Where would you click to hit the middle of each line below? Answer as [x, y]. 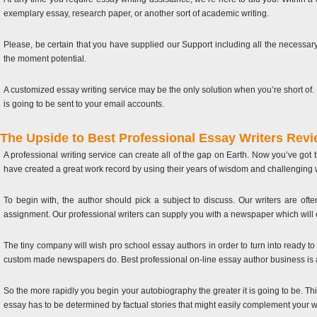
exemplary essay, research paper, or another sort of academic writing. [136, 13]
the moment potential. [45, 59]
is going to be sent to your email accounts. [84, 104]
